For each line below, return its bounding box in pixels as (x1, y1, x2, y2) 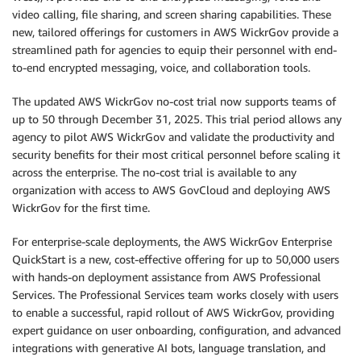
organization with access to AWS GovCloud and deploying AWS (12, 183, 330, 197)
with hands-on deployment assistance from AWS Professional (12, 270, 321, 284)
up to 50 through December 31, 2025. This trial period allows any (12, 112, 342, 127)
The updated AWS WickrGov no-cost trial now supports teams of (12, 94, 336, 109)
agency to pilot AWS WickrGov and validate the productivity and (12, 130, 334, 144)
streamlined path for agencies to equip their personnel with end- (12, 43, 337, 57)
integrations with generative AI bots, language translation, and (12, 341, 326, 355)
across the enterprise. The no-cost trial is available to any (12, 165, 297, 180)
